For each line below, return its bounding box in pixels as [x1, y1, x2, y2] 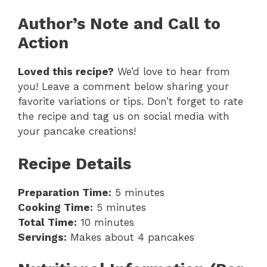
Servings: [18, 231, 67, 243]
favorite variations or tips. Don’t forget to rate [18, 95, 243, 108]
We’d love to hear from [114, 66, 230, 78]
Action [18, 33, 69, 53]
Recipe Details [18, 154, 131, 173]
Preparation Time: [18, 186, 111, 198]
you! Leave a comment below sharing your [18, 80, 229, 93]
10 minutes [77, 216, 134, 228]
